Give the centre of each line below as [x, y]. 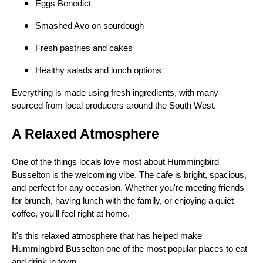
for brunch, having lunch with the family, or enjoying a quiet [123, 201]
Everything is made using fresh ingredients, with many [115, 93]
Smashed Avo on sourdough [90, 26]
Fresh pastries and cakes [84, 48]
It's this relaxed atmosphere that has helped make [107, 236]
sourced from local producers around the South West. [114, 106]
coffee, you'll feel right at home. [71, 214]
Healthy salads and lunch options [98, 71]
